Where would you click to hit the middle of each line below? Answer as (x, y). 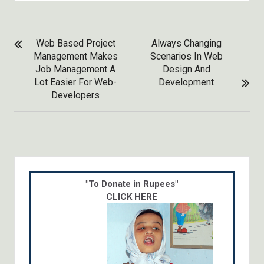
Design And (186, 69)
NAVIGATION (47, 56)
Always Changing (186, 43)
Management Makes (75, 56)
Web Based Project (75, 43)
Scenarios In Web (186, 56)
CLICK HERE (132, 197)
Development (187, 82)
